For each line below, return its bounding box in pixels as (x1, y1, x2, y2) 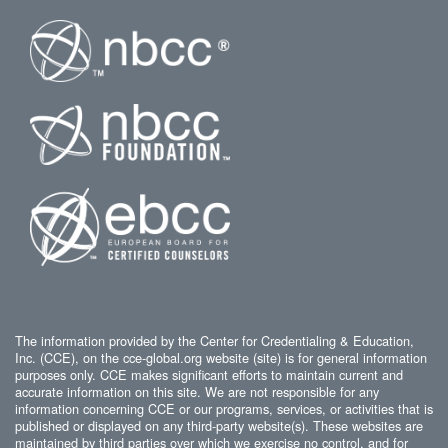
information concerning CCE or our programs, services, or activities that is (15, 398, 433, 418)
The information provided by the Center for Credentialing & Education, (15, 330, 414, 350)
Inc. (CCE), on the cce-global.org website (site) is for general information (15, 347, 427, 367)
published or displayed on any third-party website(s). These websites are (15, 415, 423, 435)
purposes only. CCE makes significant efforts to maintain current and (15, 364, 403, 384)
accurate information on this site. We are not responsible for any (15, 381, 379, 401)
